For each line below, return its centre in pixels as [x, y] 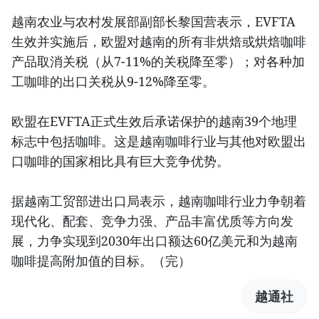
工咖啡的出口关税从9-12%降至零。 [117, 82]
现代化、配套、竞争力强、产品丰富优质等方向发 [152, 221]
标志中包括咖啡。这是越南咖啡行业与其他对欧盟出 [159, 141]
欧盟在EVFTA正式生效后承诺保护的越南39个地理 [154, 121]
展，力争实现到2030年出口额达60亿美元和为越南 [155, 241]
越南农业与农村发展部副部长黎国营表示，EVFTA [153, 22]
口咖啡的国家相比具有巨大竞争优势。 [124, 161]
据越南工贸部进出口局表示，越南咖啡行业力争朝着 [159, 201]
